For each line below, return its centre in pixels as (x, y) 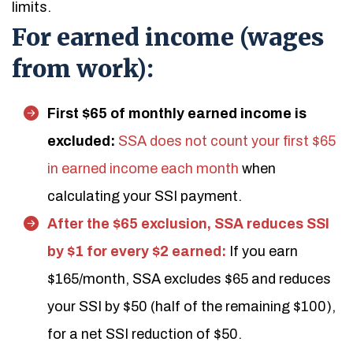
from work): (83, 69)
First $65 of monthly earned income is (177, 113)
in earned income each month (143, 169)
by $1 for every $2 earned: (137, 251)
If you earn (264, 251)
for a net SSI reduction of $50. (145, 334)
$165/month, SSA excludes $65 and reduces (189, 279)
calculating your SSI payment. (145, 196)
